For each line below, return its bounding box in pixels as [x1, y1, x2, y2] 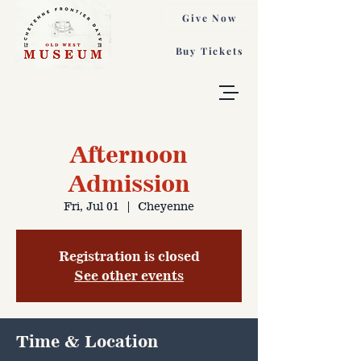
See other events [74, 267, 184, 284]
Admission [68, 169, 190, 197]
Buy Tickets [175, 44, 244, 57]
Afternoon [70, 140, 188, 168]
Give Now [182, 10, 237, 24]
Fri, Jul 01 [64, 198, 119, 213]
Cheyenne [138, 198, 194, 213]
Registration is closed [58, 247, 200, 264]
